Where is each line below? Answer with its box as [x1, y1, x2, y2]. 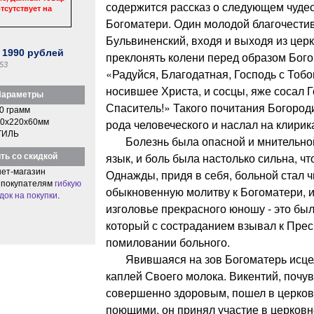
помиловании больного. [105, 233, 230, 250]
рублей [25, 46, 64, 58]
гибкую [54, 178, 81, 189]
